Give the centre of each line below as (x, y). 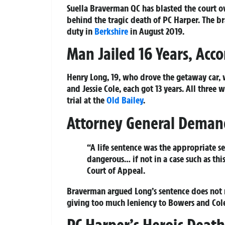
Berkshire (111, 31)
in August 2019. (156, 31)
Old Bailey (125, 100)
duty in (81, 31)
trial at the (87, 100)
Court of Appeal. (116, 170)
